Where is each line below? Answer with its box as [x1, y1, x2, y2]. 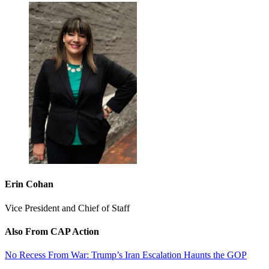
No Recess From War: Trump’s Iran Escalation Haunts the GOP [5, 250, 247, 261]
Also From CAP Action [5, 226, 99, 237]
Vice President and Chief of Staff [5, 202, 130, 213]
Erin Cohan [5, 179, 53, 190]
